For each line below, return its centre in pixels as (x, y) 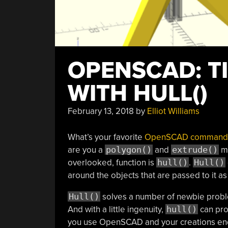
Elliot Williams (173, 111)
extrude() (195, 149)
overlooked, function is (112, 162)
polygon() (129, 149)
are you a (86, 150)
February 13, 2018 (101, 111)
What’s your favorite (106, 137)
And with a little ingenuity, (116, 209)
